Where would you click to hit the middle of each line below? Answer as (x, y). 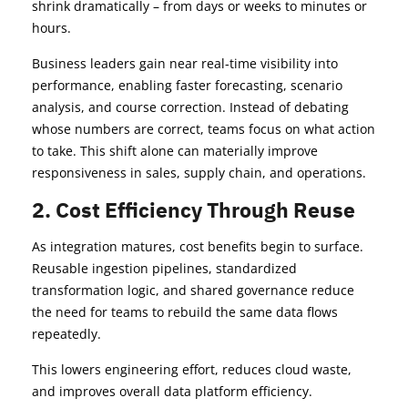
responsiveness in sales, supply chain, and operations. (199, 173)
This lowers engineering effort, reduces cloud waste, (192, 370)
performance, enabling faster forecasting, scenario (187, 86)
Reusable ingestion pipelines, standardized (164, 269)
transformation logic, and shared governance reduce (193, 291)
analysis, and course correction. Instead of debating (190, 107)
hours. (51, 28)
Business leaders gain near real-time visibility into (185, 64)
